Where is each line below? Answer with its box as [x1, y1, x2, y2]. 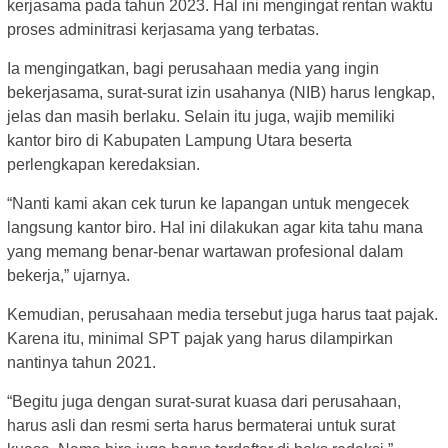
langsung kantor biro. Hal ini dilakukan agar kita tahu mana [7, 219, 423, 237]
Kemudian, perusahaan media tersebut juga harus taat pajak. [7, 306, 438, 324]
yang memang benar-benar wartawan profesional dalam [7, 243, 403, 261]
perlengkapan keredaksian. [7, 156, 200, 174]
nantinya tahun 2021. [7, 354, 156, 372]
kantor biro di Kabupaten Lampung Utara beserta [7, 132, 352, 150]
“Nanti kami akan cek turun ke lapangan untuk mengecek [7, 195, 409, 213]
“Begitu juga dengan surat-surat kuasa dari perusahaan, [7, 393, 401, 411]
